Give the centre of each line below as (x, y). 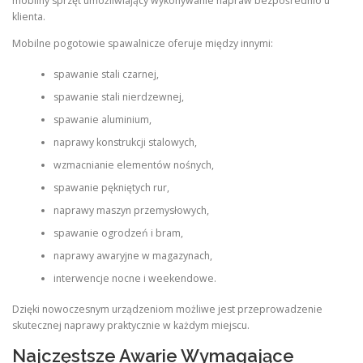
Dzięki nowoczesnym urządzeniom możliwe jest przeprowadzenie (167, 310)
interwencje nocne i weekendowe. (135, 278)
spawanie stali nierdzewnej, (118, 97)
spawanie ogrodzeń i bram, (118, 233)
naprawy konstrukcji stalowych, (125, 142)
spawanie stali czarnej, (106, 74)
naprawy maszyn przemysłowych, (131, 210)
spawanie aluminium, (102, 120)
